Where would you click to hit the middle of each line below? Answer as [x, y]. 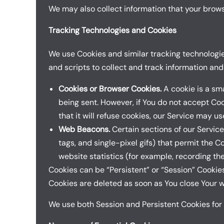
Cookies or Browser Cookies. [110, 88]
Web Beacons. [84, 129]
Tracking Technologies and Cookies [112, 30]
